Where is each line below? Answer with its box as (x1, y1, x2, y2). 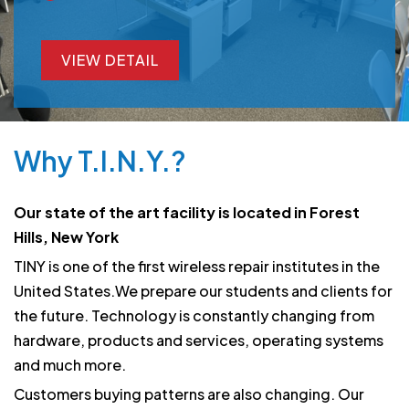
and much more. (14, 354, 126, 374)
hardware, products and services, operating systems (14, 330, 383, 350)
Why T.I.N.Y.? (14, 142, 186, 178)
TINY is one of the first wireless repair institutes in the (14, 256, 380, 276)
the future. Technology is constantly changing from (14, 305, 374, 325)
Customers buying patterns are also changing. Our (14, 383, 364, 404)
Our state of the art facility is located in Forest (14, 202, 360, 222)
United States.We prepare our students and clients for (14, 280, 393, 300)
